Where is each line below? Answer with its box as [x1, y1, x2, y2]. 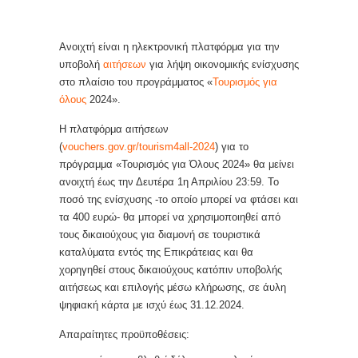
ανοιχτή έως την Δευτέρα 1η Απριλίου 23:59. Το [59, 176, 279, 188]
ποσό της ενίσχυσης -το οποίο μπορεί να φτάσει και [59, 193, 298, 205]
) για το [215, 141, 249, 153]
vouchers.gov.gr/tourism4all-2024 [62, 141, 215, 153]
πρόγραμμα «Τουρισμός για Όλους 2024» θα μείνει [59, 158, 294, 170]
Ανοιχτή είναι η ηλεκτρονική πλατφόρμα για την [59, 41, 280, 53]
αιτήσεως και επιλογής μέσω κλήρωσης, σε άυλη [59, 281, 286, 293]
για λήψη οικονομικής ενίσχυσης [146, 58, 299, 70]
